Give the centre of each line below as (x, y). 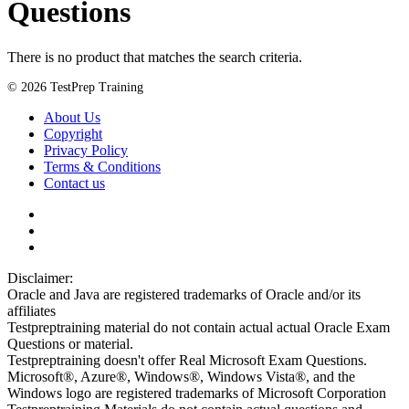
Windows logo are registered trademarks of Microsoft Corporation (197, 393)
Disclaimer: (40, 278)
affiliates (31, 310)
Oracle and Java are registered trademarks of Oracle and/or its (184, 294)
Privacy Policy (86, 150)
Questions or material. (70, 343)
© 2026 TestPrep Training (75, 87)
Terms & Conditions (102, 166)
